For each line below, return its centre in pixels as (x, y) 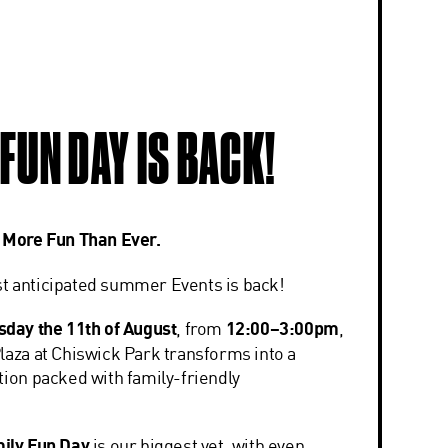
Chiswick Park (106, 353)
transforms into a (228, 353)
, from (201, 328)
